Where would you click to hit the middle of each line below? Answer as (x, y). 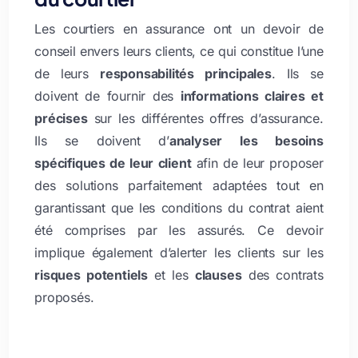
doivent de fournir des (107, 95)
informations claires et (252, 95)
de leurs (67, 73)
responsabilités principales (185, 73)
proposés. (64, 297)
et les (171, 274)
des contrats (282, 274)
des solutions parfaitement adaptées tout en (179, 185)
